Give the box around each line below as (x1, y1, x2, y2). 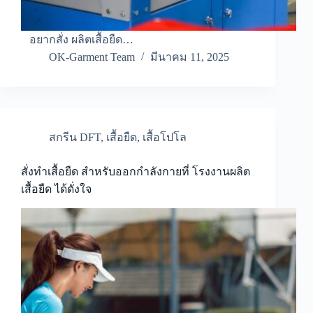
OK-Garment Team (49, 51, 135, 64)
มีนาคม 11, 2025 (150, 51, 229, 64)
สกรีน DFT (49, 131, 101, 144)
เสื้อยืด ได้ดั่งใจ (21, 183, 92, 196)
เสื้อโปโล (143, 131, 187, 144)
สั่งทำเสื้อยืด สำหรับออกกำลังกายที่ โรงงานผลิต (21, 166, 250, 178)
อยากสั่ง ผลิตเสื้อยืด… (21, 34, 133, 46)
